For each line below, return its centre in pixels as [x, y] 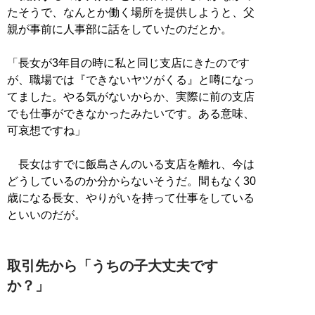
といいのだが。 [46, 214]
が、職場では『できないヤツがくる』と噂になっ [131, 79]
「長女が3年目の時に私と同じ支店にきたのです [128, 63]
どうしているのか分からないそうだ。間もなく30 [131, 181]
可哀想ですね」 [46, 130]
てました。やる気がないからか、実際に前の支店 [131, 96]
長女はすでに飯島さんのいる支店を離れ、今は [131, 164]
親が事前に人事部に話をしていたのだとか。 [120, 29]
